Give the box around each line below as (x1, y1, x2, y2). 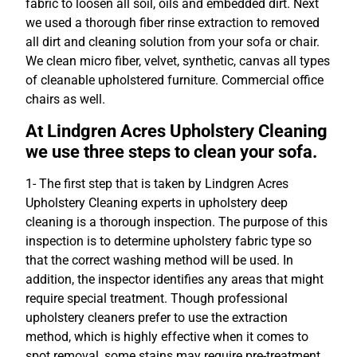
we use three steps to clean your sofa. (25, 141, 317, 163)
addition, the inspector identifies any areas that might (25, 272, 324, 288)
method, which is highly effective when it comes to (25, 329, 308, 345)
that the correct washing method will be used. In (25, 253, 293, 269)
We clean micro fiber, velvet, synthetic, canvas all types (25, 53, 330, 69)
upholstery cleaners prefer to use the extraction (25, 310, 288, 326)
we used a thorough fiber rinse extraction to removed (25, 14, 320, 30)
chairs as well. (25, 91, 105, 107)
